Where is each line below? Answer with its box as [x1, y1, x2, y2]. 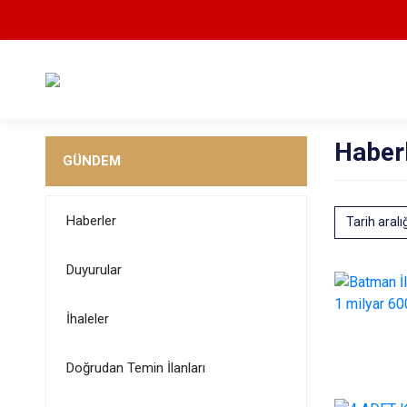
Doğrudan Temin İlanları [65, 360, 205, 376]
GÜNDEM [62, 153, 121, 169]
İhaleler [65, 311, 109, 327]
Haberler [65, 213, 116, 229]
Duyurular [65, 262, 122, 278]
